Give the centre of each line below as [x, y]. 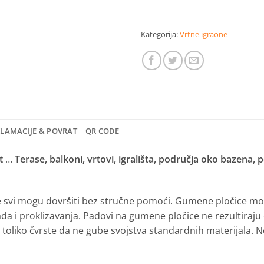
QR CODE [102, 131]
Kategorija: [160, 34]
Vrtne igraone [204, 34]
